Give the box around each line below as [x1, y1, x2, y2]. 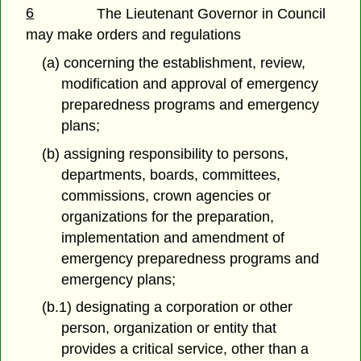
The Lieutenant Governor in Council [97, 6, 326, 23]
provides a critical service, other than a [61, 341, 309, 358]
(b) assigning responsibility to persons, [41, 145, 288, 162]
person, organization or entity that [61, 320, 277, 337]
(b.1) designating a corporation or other [41, 299, 293, 316]
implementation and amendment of [61, 229, 285, 246]
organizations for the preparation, [61, 208, 275, 225]
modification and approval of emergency [61, 75, 319, 92]
